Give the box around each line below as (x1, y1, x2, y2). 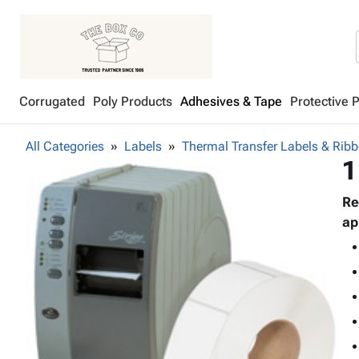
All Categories (26, 139, 104, 154)
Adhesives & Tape (180, 94, 282, 109)
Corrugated (19, 94, 85, 109)
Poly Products (93, 94, 172, 109)
